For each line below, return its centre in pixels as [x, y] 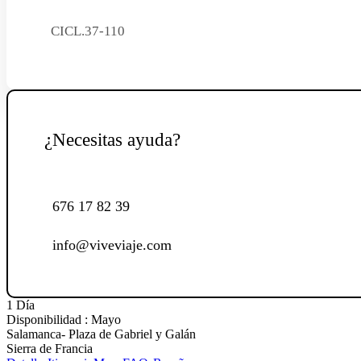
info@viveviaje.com [112, 245]
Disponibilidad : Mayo [64, 320]
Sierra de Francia [50, 349]
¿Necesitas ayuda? [112, 140]
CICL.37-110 [88, 31]
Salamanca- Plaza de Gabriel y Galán [101, 334]
